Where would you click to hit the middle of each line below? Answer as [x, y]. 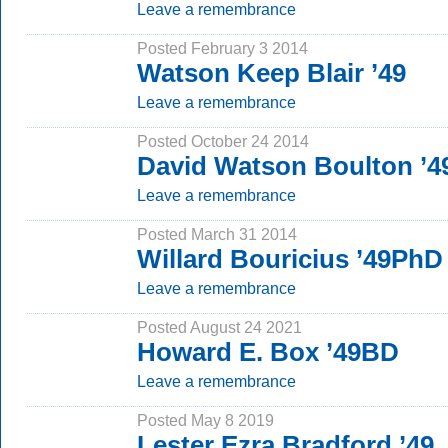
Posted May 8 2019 [205, 420]
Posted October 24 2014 [223, 141]
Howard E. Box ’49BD [268, 352]
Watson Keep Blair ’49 [271, 73]
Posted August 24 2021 [219, 327]
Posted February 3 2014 [222, 48]
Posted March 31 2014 [217, 234]
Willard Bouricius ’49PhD [290, 259]
